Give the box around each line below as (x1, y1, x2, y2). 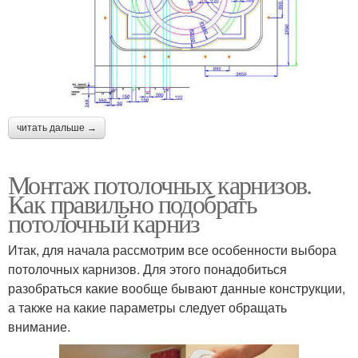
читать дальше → (17, 122, 97, 134)
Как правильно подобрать (8, 186, 257, 221)
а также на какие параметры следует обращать (8, 298, 287, 317)
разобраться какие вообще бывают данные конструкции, (8, 279, 345, 298)
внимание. (8, 317, 70, 336)
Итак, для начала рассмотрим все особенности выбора (8, 241, 336, 260)
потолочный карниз (8, 205, 200, 241)
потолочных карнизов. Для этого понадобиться (8, 260, 287, 279)
